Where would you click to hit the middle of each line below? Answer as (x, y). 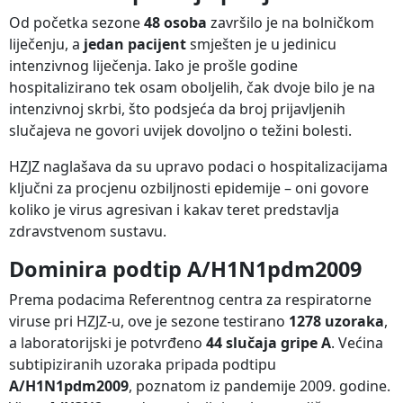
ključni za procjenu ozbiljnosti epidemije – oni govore (189, 188)
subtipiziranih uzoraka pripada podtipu (143, 364)
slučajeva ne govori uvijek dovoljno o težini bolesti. (180, 130)
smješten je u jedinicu (261, 44)
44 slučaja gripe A (269, 342)
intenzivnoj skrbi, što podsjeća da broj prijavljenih (177, 108)
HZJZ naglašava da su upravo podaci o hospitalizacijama (198, 166)
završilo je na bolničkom (291, 22)
